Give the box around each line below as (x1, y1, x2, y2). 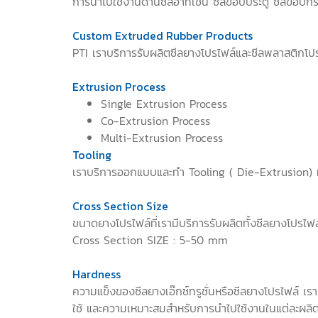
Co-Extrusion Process (101, 111, 210, 129)
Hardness (72, 265, 121, 283)
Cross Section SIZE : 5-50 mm (72, 231, 228, 248)
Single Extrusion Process (101, 94, 227, 112)
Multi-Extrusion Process (101, 128, 223, 146)
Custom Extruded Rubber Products (72, 26, 253, 44)
